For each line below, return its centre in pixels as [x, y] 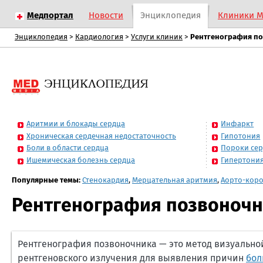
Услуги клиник [157, 37]
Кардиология [99, 37]
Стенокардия [105, 181]
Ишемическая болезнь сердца [81, 160]
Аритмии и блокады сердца [76, 124]
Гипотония [241, 136]
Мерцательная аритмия [175, 181]
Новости [106, 16]
